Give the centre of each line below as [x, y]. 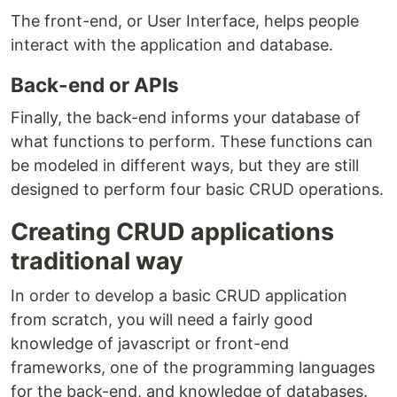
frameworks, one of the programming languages [193, 367]
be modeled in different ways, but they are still [185, 165]
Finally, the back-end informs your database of [186, 117]
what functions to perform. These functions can [192, 141]
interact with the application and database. [172, 44]
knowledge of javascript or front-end [150, 343]
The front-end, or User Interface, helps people [185, 20]
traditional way [97, 261]
